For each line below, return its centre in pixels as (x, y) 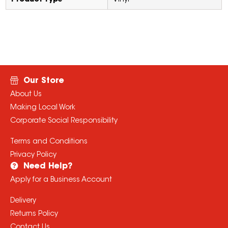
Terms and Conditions (49, 142)
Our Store (44, 81)
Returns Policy (34, 215)
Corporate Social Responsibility (64, 121)
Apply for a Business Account (61, 180)
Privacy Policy (33, 155)
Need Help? (48, 167)
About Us (26, 95)
